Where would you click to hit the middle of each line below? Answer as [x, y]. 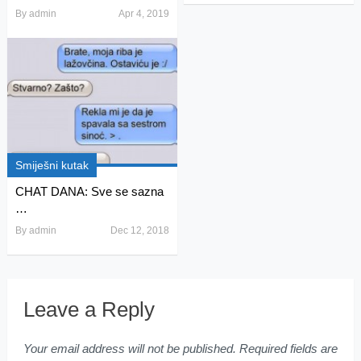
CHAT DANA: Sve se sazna [89, 191]
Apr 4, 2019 [143, 13]
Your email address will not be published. [129, 348]
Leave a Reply [89, 309]
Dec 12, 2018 [139, 230]
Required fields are [286, 348]
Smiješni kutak [52, 165]
